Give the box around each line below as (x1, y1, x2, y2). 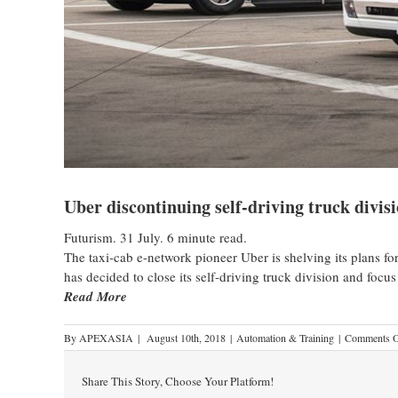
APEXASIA (79, 330, 133, 345)
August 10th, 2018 (147, 330, 226, 345)
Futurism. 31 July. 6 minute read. (64, 227, 247, 246)
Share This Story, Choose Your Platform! (82, 372, 274, 389)
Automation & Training (236, 330, 334, 345)
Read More (64, 286, 127, 306)
